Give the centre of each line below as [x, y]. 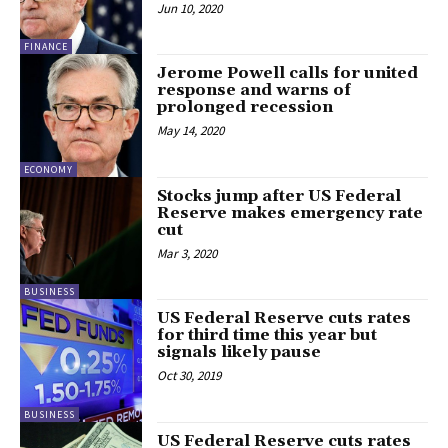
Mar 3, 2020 [187, 253]
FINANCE [46, 47]
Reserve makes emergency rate [290, 212]
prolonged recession [245, 107]
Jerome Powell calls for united [288, 73]
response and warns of [254, 90]
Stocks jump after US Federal [279, 195]
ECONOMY [48, 169]
